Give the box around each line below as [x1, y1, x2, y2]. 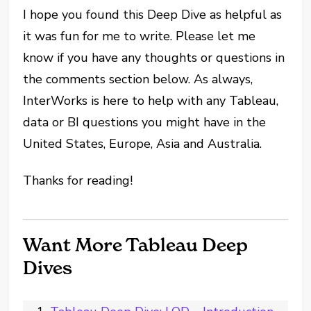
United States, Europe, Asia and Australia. [23, 135, 262, 152]
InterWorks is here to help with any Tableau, [23, 92, 279, 109]
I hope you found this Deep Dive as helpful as [23, 6, 283, 23]
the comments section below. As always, [23, 70, 253, 87]
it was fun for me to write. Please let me [23, 27, 256, 44]
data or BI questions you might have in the [23, 113, 267, 131]
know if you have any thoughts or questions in [23, 49, 285, 66]
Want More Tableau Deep [23, 233, 249, 256]
